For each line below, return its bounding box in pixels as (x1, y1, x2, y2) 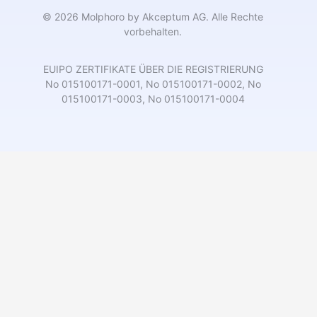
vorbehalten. (124, 25, 182, 38)
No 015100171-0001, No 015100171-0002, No (45, 78, 261, 91)
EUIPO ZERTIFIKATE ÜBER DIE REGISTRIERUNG (42, 63, 263, 76)
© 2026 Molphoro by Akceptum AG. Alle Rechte (42, 11, 263, 23)
